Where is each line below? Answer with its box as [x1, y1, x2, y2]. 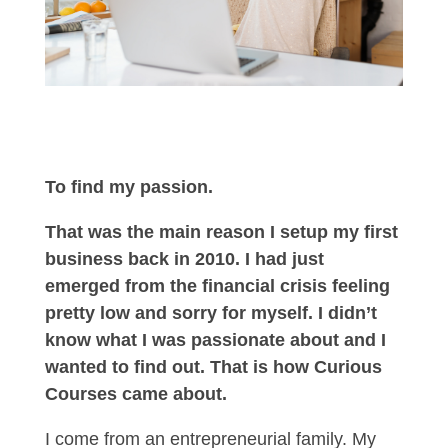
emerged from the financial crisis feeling [44, 276, 390, 297]
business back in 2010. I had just [44, 249, 324, 270]
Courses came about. [44, 384, 227, 405]
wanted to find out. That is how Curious [44, 357, 382, 378]
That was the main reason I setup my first [44, 222, 398, 243]
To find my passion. [44, 177, 213, 198]
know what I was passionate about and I [44, 330, 386, 351]
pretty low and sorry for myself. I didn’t [44, 303, 377, 324]
